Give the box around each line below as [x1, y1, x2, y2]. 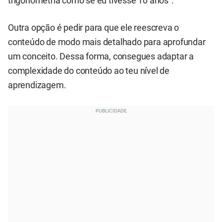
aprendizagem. [8, 80, 66, 91]
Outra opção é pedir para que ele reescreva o [8, 23, 179, 33]
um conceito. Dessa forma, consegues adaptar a [8, 52, 194, 62]
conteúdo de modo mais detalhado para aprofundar [8, 37, 206, 48]
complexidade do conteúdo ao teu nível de [8, 66, 169, 76]
